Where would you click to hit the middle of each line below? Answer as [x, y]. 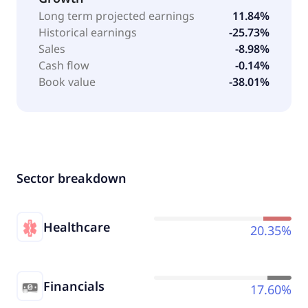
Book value [67, 81]
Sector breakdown [71, 178]
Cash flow [64, 65]
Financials [74, 286]
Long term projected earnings [117, 15]
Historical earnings [88, 32]
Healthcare [77, 227]
